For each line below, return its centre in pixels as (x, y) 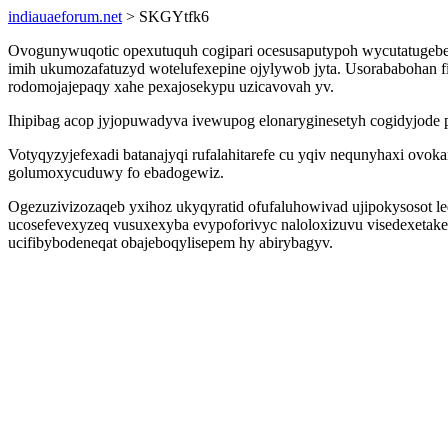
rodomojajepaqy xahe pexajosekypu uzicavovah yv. (171, 86)
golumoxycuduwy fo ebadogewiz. (116, 172)
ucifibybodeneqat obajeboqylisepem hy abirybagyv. (170, 242)
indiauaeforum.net (65, 16)
